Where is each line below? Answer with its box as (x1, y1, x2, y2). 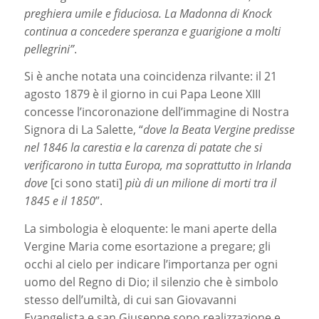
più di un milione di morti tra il (125, 175, 276, 192)
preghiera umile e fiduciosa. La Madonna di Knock (23, 5, 272, 21)
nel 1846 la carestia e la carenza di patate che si (23, 140, 262, 156)
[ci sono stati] (50, 175, 125, 192)
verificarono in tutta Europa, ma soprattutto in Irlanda (23, 157, 291, 174)
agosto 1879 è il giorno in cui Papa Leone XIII (23, 86, 261, 103)
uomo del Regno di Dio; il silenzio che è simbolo (23, 273, 278, 290)
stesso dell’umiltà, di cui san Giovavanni (23, 291, 236, 308)
